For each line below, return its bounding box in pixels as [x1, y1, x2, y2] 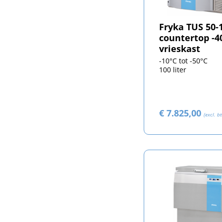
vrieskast [159, 43, 200, 55]
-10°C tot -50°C [159, 56, 208, 66]
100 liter [159, 65, 186, 75]
